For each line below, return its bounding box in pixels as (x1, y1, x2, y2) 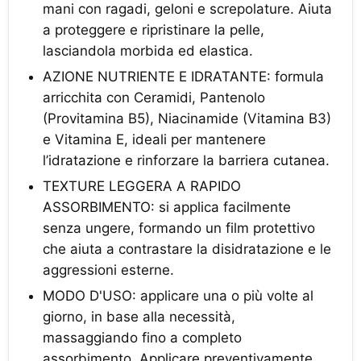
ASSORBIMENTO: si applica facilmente (43, 199, 291, 215)
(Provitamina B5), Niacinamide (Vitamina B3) (43, 110, 331, 127)
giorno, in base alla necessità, (43, 309, 235, 325)
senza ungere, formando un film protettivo (43, 220, 315, 236)
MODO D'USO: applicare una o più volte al (43, 288, 313, 304)
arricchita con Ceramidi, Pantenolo (43, 89, 265, 106)
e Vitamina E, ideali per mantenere (43, 131, 266, 147)
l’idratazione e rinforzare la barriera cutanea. (43, 152, 330, 168)
